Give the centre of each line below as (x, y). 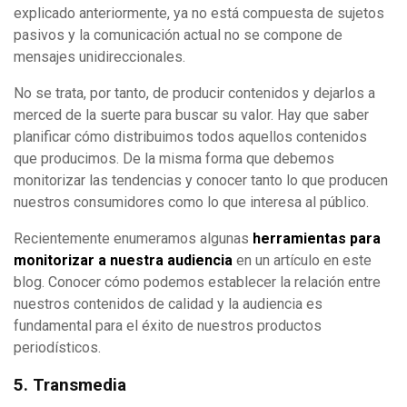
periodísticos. (57, 348)
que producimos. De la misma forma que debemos (174, 159)
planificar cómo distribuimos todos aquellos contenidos (190, 137)
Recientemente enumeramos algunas (133, 239)
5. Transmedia (70, 385)
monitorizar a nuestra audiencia (123, 261)
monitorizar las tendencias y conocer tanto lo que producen (201, 181)
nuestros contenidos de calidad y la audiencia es (168, 304)
